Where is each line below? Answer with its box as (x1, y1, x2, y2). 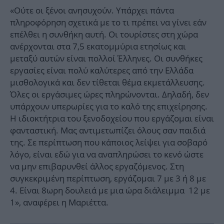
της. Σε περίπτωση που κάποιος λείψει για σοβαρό (10, 136, 207, 148)
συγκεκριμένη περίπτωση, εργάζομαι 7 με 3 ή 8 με (10, 172, 206, 184)
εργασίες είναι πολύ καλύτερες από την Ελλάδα (10, 64, 193, 76)
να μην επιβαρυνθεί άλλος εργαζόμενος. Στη (10, 160, 184, 172)
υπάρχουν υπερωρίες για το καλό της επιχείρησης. (10, 100, 207, 112)
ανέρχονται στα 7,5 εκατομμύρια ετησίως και (10, 40, 186, 52)
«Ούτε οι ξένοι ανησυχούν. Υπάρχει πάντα (10, 4, 174, 16)
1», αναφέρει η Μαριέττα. (10, 196, 108, 208)
